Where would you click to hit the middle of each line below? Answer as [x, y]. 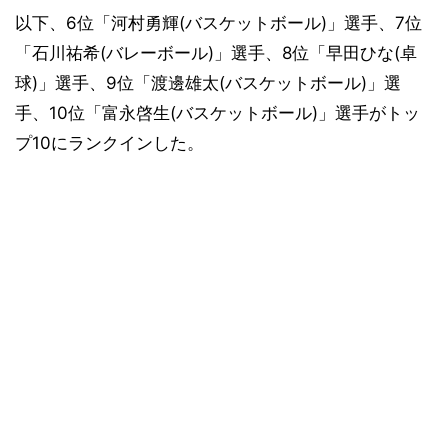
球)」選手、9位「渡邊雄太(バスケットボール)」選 [208, 82]
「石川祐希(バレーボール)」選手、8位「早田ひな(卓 [216, 52]
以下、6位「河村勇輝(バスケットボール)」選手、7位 [218, 22]
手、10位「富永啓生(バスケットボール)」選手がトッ [217, 112]
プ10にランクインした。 [109, 142]
